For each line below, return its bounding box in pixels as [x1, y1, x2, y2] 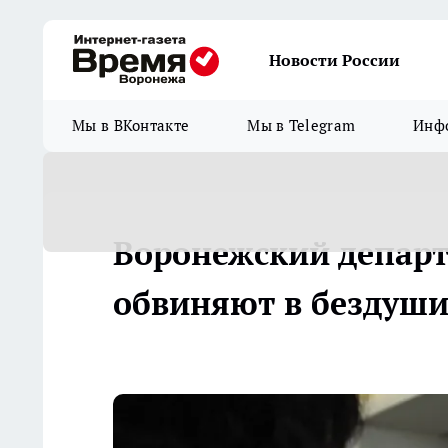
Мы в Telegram [247, 116, 356, 135]
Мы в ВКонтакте [72, 116, 190, 135]
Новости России [269, 50, 400, 70]
